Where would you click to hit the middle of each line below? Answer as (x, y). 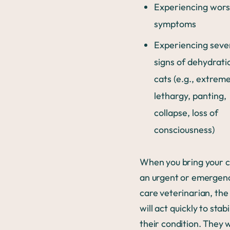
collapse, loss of (186, 113)
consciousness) (185, 130)
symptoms (175, 24)
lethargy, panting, (190, 96)
